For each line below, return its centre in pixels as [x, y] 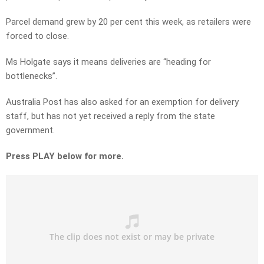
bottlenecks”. [32, 76]
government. [30, 131]
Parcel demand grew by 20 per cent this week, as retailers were [128, 22]
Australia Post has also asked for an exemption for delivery [122, 102]
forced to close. [37, 36]
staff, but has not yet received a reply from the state [110, 116]
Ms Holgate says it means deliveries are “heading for [108, 62]
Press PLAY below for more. [65, 156]
